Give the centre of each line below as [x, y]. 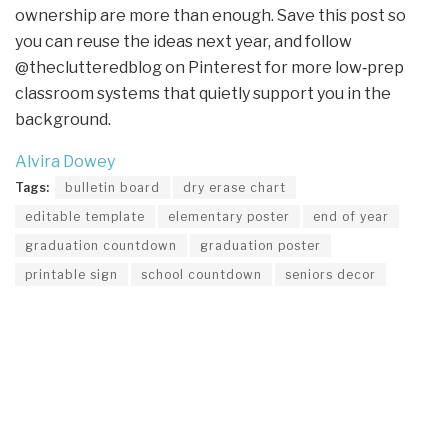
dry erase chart [234, 187]
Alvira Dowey [65, 161]
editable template [85, 216]
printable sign [71, 274]
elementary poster [229, 216]
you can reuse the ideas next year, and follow [183, 41]
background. [63, 119]
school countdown [201, 274]
